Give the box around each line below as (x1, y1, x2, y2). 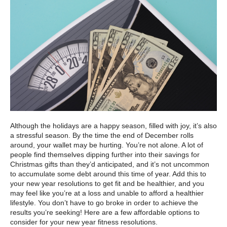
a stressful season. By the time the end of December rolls (10, 131, 194, 139)
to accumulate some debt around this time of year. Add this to (10, 169, 206, 178)
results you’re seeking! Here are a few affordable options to (10, 208, 200, 216)
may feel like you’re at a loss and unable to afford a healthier (10, 188, 204, 197)
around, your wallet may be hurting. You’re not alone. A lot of (10, 140, 203, 149)
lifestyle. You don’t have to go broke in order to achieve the (10, 198, 198, 207)
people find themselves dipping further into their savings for (10, 150, 200, 159)
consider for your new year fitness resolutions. (10, 217, 158, 226)
